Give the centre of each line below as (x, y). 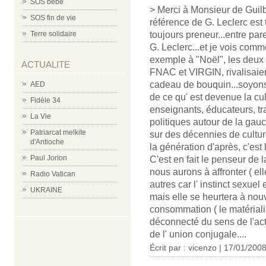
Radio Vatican (53, 174)
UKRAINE (46, 190)
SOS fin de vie (53, 18)
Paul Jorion (49, 158)
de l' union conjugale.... (198, 234)
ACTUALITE (46, 64)
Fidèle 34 (45, 100)
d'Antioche (47, 142)
